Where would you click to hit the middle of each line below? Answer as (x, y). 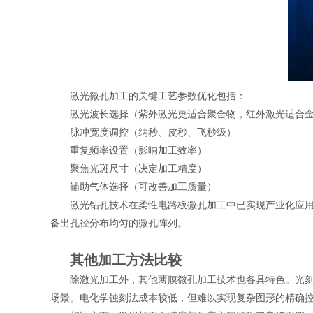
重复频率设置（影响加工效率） (138, 151)
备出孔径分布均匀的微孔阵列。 (119, 223)
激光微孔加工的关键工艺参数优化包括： (158, 96)
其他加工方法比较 (126, 260)
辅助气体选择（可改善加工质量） (143, 187)
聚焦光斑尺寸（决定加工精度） (138, 169)
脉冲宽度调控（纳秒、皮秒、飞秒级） (153, 132)
